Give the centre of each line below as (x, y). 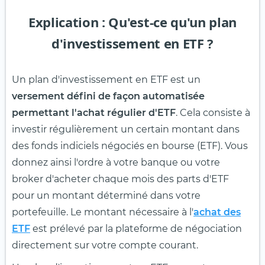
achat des (217, 212)
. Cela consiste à (213, 113)
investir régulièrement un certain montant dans (126, 130)
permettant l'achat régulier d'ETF (94, 113)
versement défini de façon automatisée (108, 96)
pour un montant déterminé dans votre (106, 196)
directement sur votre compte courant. (105, 245)
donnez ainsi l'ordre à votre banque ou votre (116, 163)
